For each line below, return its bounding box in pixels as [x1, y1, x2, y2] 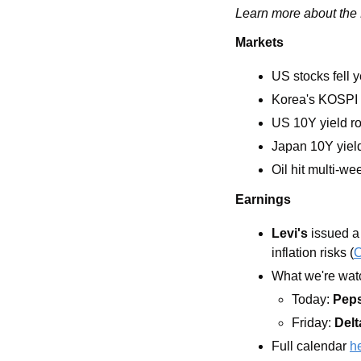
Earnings [235, 193, 291, 207]
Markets [235, 35, 284, 50]
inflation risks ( [272, 246, 354, 260]
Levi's [272, 226, 308, 241]
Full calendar [272, 339, 350, 354]
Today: [292, 293, 333, 307]
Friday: [292, 316, 334, 330]
